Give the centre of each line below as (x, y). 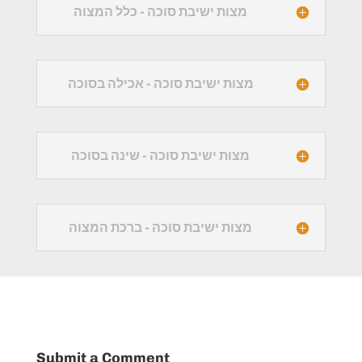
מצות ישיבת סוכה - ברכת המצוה (161, 227)
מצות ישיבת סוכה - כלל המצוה (161, 12)
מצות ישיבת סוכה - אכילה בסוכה (160, 84)
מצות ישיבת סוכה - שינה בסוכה (161, 156)
